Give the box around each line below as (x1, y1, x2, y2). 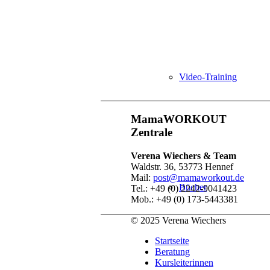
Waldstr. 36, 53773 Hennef (131, 161, 233, 172)
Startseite (155, 235, 189, 246)
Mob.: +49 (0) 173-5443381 (131, 193, 238, 204)
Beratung (155, 246, 190, 257)
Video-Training (179, 72, 237, 82)
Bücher (179, 182, 207, 192)
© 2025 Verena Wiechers (131, 215, 226, 225)
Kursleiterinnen (155, 257, 213, 268)
